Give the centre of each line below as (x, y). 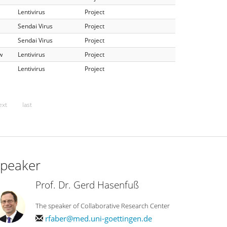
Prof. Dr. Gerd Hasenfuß (87, 185)
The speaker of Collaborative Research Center (103, 205)
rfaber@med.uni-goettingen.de (99, 218)
